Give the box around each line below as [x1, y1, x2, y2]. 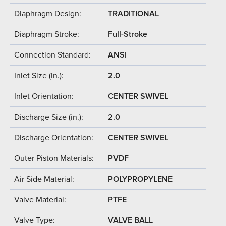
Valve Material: [14, 194, 66, 205]
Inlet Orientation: [14, 91, 74, 101]
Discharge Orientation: [14, 132, 93, 143]
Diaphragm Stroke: [14, 29, 79, 39]
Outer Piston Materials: [14, 153, 94, 163]
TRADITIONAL [108, 8, 159, 19]
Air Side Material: [14, 174, 74, 184]
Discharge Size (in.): [14, 111, 83, 122]
